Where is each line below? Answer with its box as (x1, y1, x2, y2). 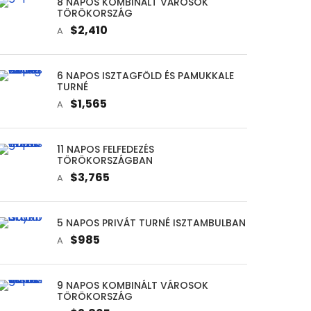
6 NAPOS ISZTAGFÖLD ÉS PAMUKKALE (56, 68, 234, 83)
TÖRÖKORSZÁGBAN (56, 153, 153, 167)
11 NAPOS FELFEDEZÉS (56, 142, 154, 156)
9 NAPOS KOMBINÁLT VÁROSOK (56, 278, 208, 292)
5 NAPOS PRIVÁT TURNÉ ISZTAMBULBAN (56, 215, 246, 230)
